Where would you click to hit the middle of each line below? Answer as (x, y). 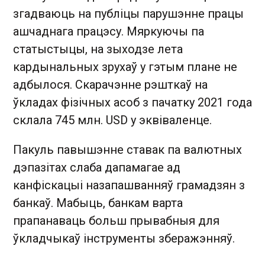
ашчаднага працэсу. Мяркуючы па (109, 31)
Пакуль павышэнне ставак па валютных (127, 150)
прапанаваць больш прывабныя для (116, 221)
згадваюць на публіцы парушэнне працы (128, 14)
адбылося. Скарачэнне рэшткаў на (110, 85)
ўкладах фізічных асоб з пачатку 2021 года (132, 102)
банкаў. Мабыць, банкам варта (98, 203)
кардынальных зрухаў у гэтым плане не (125, 67)
